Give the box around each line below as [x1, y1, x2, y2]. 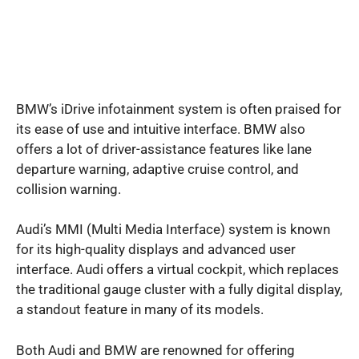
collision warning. [16, 180, 121, 197]
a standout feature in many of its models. [16, 301, 264, 317]
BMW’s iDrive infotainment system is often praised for [16, 100, 341, 117]
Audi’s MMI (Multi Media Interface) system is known [16, 221, 330, 237]
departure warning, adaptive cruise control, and [16, 160, 299, 177]
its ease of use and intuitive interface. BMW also [16, 120, 305, 137]
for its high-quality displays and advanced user [16, 241, 296, 257]
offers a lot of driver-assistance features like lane [16, 140, 312, 157]
